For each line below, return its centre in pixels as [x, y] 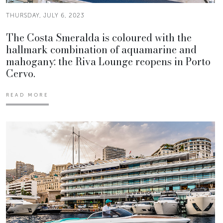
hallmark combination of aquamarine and [101, 49]
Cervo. [21, 73]
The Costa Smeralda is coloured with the [99, 37]
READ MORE [27, 95]
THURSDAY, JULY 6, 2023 [45, 15]
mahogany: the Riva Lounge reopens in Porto [108, 61]
